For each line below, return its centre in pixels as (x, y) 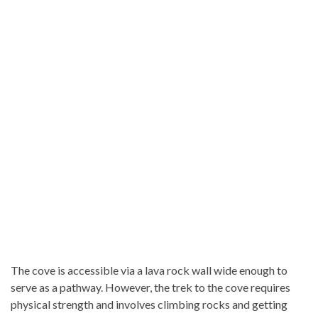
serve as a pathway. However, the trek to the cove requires (150, 287)
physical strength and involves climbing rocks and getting (149, 304)
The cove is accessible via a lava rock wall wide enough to (149, 270)
